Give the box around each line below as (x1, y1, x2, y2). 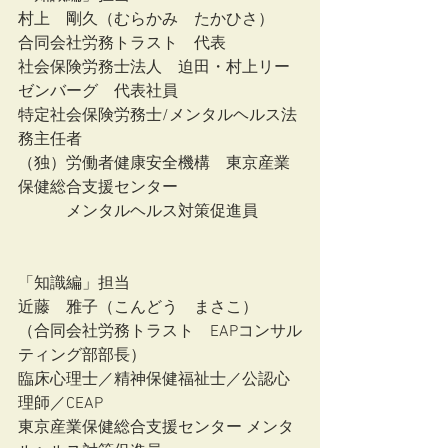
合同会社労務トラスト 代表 (18, 34, 226, 54)
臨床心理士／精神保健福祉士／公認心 (18, 370, 290, 390)
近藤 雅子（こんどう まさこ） (18, 298, 258, 318)
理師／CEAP (18, 394, 103, 414)
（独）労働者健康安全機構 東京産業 (18, 154, 290, 174)
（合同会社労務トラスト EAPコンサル (18, 322, 302, 342)
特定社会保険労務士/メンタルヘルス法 (18, 106, 297, 126)
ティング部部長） (18, 346, 146, 366)
